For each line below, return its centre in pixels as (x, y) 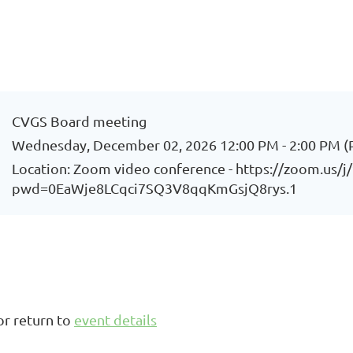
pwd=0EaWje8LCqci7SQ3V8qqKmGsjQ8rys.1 (155, 188)
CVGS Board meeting (80, 121)
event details (115, 320)
